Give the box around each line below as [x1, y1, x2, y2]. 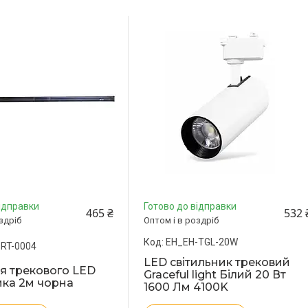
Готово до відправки [144, 200, 237, 212]
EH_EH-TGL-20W [166, 236, 239, 247]
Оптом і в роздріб [144, 214, 219, 225]
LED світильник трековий [144, 255, 291, 269]
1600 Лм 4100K [144, 280, 229, 294]
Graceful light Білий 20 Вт [144, 267, 287, 281]
